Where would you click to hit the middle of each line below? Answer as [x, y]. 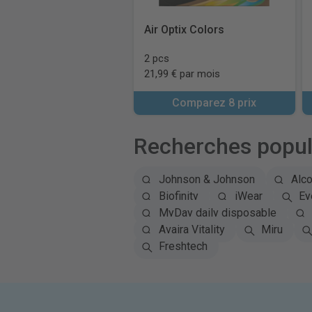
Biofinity [178, 196]
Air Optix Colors [184, 30]
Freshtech [183, 246]
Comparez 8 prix [214, 103]
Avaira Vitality [192, 229]
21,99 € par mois [182, 74]
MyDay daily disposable [217, 213]
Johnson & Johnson [206, 179]
